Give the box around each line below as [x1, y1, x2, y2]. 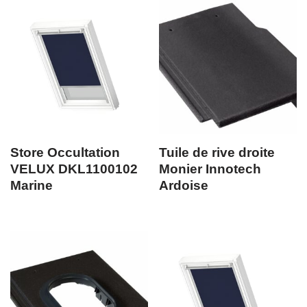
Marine [10, 178, 53, 193]
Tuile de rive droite [159, 145, 275, 160]
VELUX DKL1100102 [10, 162, 138, 177]
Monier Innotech [159, 162, 262, 177]
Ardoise [159, 178, 209, 193]
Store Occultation [10, 145, 120, 160]
